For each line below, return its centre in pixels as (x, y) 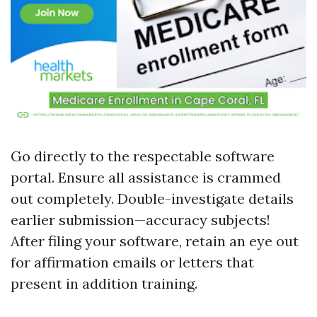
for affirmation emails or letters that (132, 262)
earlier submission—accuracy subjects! (140, 220)
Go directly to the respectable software (143, 156)
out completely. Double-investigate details (152, 198)
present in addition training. (104, 283)
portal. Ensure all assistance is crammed (146, 177)
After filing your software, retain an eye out (155, 241)
